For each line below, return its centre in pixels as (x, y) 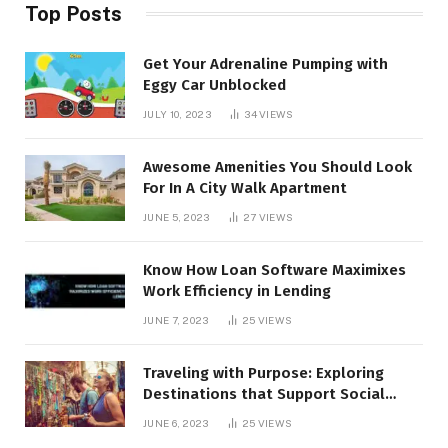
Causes (169, 414)
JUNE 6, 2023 (176, 422)
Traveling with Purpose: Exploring (263, 372)
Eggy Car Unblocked (214, 84)
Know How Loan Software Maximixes (274, 269)
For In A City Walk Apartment (245, 187)
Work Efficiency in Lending (237, 290)
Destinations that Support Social (264, 393)
